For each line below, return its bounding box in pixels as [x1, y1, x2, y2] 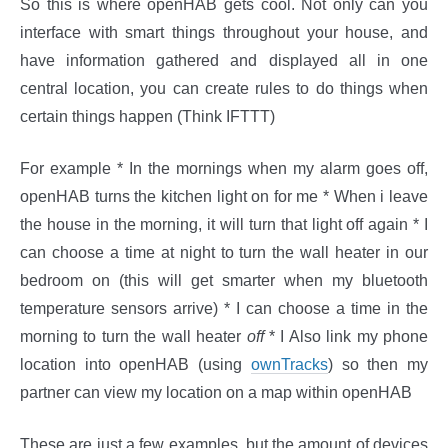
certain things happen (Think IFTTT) [20, 108, 275, 126]
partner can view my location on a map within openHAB [20, 384, 412, 402]
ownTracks [250, 356, 328, 374]
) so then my [327, 356, 429, 374]
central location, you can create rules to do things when [20, 80, 428, 98]
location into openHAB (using [20, 356, 251, 374]
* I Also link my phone [263, 328, 428, 346]
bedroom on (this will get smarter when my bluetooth [20, 272, 428, 290]
